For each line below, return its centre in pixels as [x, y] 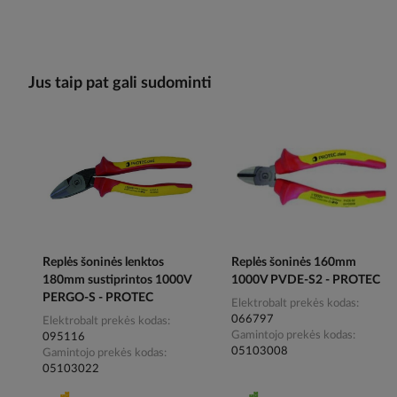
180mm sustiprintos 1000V [117, 280]
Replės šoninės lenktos [103, 263]
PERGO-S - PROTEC [98, 298]
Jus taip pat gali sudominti [120, 84]
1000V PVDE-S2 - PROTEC [306, 280]
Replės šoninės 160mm [294, 263]
